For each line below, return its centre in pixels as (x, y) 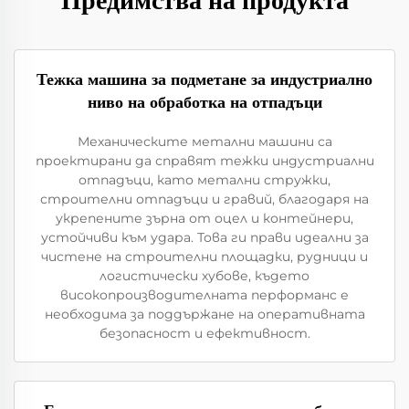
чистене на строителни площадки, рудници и (204, 257)
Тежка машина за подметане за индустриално (204, 79)
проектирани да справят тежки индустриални (204, 161)
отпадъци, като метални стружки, (204, 180)
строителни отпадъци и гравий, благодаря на (204, 199)
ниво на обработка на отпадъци (204, 102)
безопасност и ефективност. (204, 333)
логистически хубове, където (204, 276)
